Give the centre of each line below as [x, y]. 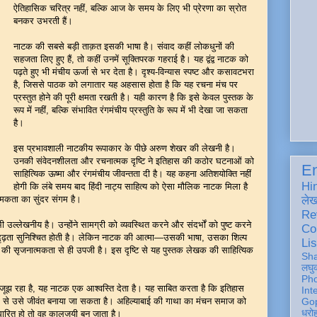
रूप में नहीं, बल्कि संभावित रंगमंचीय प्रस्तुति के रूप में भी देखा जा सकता [131, 110]
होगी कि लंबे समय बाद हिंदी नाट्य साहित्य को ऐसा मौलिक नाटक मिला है [131, 186]
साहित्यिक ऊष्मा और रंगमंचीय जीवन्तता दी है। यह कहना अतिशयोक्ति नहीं [132, 174]
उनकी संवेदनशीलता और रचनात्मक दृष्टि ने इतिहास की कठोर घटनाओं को [134, 161]
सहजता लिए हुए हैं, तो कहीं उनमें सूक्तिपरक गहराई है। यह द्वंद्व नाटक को [131, 59]
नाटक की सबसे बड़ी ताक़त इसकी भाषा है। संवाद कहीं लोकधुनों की [124, 46]
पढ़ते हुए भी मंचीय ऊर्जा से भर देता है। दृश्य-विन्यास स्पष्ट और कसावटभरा [134, 72]
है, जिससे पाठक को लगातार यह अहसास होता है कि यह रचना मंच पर [126, 85]
